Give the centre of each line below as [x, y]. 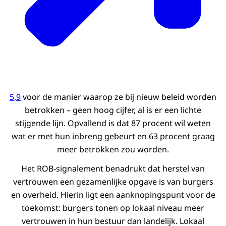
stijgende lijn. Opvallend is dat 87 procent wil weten [113, 123]
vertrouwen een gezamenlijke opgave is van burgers [113, 182]
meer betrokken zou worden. [113, 150]
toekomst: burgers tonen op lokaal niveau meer [113, 208]
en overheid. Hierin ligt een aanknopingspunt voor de [113, 195]
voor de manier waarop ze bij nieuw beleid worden [119, 97]
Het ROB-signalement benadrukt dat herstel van [113, 169]
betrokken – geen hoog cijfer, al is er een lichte [113, 110]
